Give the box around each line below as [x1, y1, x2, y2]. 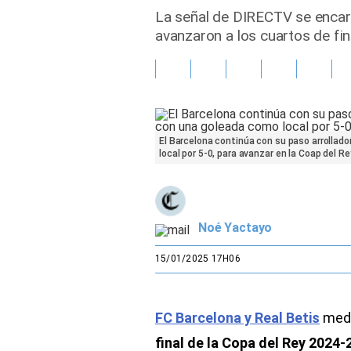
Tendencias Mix [29, 96, 111, 110]
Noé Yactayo [198, 220, 273, 235]
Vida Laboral [29, 61, 92, 74]
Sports [29, 132, 65, 145]
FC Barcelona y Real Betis [155, 309, 320, 326]
